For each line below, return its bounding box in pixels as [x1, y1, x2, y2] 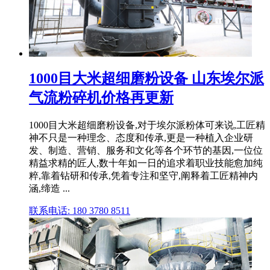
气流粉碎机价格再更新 [29, 89, 174, 105]
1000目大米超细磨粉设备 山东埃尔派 [29, 70, 264, 86]
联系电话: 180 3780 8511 [29, 205, 130, 216]
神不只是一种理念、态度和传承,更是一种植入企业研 [29, 132, 253, 143]
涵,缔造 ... [29, 183, 70, 193]
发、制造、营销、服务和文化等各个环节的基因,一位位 [29, 145, 263, 155]
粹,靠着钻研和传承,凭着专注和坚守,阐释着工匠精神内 [29, 170, 258, 181]
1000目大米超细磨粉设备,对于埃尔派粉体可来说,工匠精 [29, 119, 265, 130]
